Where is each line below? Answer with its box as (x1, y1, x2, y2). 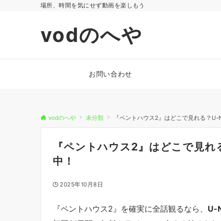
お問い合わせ (89, 70, 132, 78)
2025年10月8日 (60, 181, 104, 188)
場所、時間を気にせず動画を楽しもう (40, 2, 145, 9)
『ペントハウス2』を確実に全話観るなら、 (53, 203, 208, 214)
